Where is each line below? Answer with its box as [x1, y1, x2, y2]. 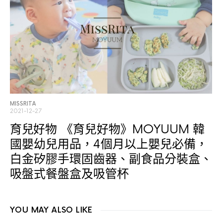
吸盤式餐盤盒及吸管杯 [10, 166, 129, 181]
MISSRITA [10, 100, 36, 107]
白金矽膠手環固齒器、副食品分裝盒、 [10, 152, 212, 166]
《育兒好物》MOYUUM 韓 [60, 122, 205, 137]
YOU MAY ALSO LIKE [10, 205, 93, 215]
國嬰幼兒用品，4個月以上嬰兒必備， [10, 137, 208, 152]
